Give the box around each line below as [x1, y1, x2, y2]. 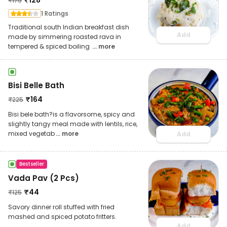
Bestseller [19, 160, 44, 168]
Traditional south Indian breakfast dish [8, 22, 129, 31]
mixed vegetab [8, 129, 55, 138]
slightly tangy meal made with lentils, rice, [8, 119, 137, 128]
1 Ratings [41, 9, 68, 18]
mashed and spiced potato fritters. [8, 212, 117, 221]
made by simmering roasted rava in [8, 32, 121, 41]
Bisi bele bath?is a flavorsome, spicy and [8, 109, 135, 119]
